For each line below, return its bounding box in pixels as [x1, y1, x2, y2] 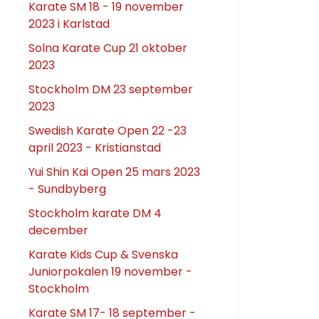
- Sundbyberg [28, 180, 106, 197]
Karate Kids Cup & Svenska [28, 246, 178, 263]
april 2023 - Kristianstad [28, 139, 161, 156]
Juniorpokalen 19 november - [28, 263, 192, 280]
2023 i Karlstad [28, 15, 110, 32]
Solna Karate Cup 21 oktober [28, 39, 187, 56]
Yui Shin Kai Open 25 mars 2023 [28, 163, 200, 180]
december [28, 221, 88, 239]
